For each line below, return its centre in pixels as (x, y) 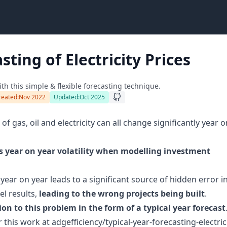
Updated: (67, 97)
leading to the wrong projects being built (122, 194)
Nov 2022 (32, 97)
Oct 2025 (92, 97)
